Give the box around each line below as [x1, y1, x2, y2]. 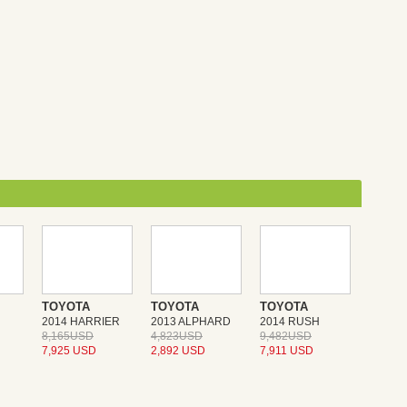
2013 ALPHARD [151, 314, 231, 328]
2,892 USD [151, 343, 205, 357]
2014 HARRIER [42, 314, 120, 328]
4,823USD [151, 329, 203, 342]
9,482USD [260, 329, 312, 342]
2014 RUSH [260, 314, 320, 328]
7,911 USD [260, 343, 313, 357]
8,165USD [42, 329, 94, 342]
